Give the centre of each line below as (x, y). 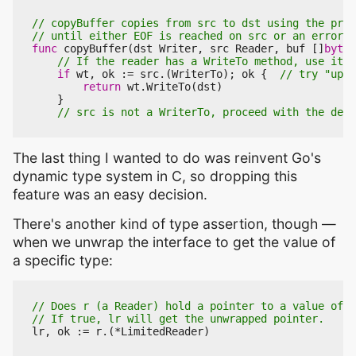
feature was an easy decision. (110, 195)
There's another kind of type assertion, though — (174, 224)
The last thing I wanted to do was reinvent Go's (167, 158)
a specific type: (63, 261)
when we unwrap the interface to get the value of (174, 242)
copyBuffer (95, 49)
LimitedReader (162, 332)
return (102, 87)
